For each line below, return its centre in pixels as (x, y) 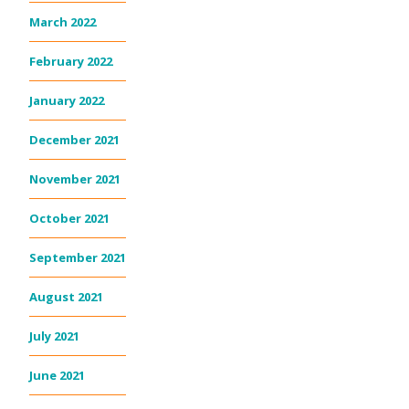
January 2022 (67, 101)
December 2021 (74, 140)
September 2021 (78, 258)
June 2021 (57, 376)
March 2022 (63, 22)
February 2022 (71, 62)
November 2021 (75, 179)
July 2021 (54, 336)
